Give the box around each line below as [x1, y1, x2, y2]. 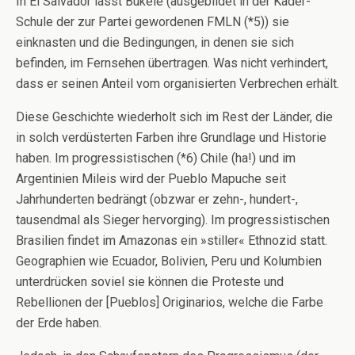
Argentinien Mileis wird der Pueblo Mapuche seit [16, 171, 286, 186]
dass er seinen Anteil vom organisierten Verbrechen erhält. [16, 76, 339, 91]
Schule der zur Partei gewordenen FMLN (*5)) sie [16, 14, 289, 29]
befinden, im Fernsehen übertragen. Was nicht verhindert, [16, 55, 328, 71]
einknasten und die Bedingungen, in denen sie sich [16, 35, 294, 50]
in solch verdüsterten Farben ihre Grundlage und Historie [16, 130, 326, 145]
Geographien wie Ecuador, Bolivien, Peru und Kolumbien [16, 254, 322, 269]
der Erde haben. [16, 315, 101, 330]
